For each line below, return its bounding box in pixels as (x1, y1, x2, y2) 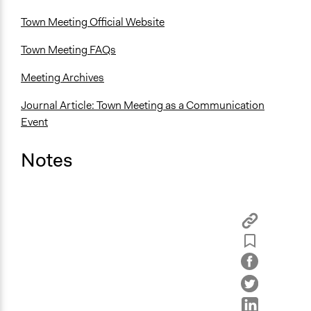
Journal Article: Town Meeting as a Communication (21, 98, 264, 113)
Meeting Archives (21, 70, 104, 85)
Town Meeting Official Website (21, 15, 165, 30)
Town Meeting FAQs (21, 42, 116, 58)
